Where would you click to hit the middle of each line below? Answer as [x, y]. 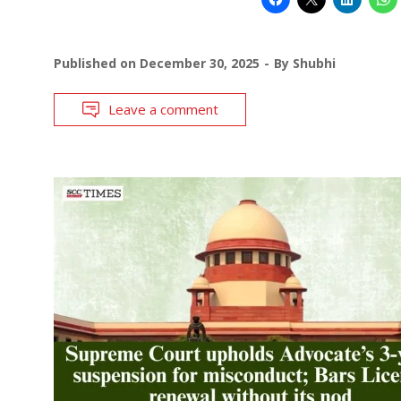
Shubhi [314, 63]
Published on [97, 63]
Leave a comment [163, 109]
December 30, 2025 [200, 63]
